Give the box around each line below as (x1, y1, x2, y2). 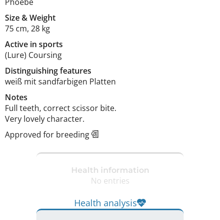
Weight (29, 12, 55, 23)
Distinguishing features (5, 65, 91, 76)
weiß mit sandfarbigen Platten (5, 76, 118, 87)
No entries (90, 175, 130, 186)
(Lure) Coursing (5, 50, 62, 60)
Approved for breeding (5, 129, 91, 140)
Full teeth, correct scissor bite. (5, 103, 116, 113)
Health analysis (74, 197, 137, 209)
